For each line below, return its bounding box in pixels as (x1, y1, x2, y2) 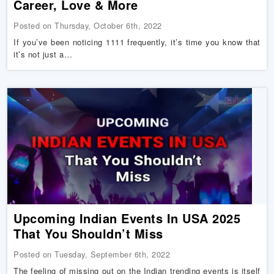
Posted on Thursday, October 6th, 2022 (13, 20, 162, 31)
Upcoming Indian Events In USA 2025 (13, 209, 241, 227)
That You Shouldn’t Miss (13, 224, 163, 242)
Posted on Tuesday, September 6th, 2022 (13, 248, 171, 260)
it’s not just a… (13, 48, 73, 60)
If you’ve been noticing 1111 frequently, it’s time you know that (13, 36, 261, 48)
